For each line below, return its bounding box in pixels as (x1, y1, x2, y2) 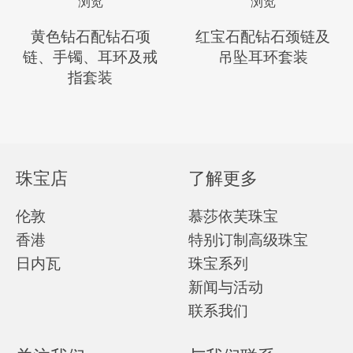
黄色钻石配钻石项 (30, 27, 150, 46)
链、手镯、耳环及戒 (23, 47, 158, 66)
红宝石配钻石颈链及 (195, 27, 330, 46)
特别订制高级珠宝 (188, 230, 308, 249)
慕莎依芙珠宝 (188, 206, 278, 225)
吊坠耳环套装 (217, 47, 308, 66)
